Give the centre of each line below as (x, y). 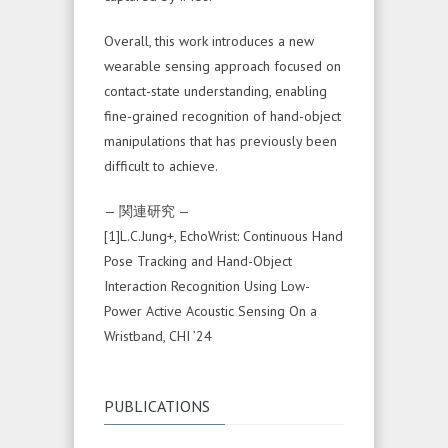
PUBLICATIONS (157, 405)
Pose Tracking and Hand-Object (198, 260)
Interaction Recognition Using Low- (207, 285)
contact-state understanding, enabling (215, 90)
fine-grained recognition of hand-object (222, 115)
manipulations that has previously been (220, 140)
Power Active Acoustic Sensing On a (210, 310)
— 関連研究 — (147, 210)
